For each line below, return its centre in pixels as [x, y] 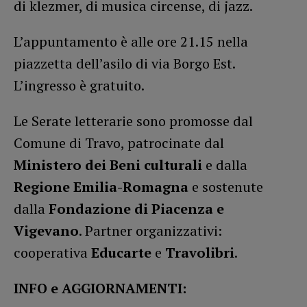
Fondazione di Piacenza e [136, 209]
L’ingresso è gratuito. [79, 86]
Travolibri [200, 253]
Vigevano [46, 231]
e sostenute [226, 187]
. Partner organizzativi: [150, 231]
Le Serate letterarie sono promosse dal [133, 121]
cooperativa [52, 253]
